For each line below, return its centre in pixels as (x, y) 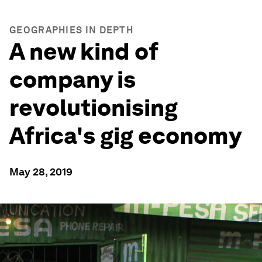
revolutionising (94, 108)
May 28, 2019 (41, 172)
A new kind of (84, 51)
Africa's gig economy (125, 136)
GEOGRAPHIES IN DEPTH (71, 30)
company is (73, 80)
